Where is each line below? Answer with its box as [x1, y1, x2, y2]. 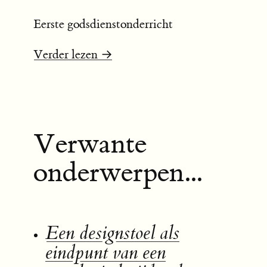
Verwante [33, 126, 147, 162]
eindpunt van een [45, 241, 166, 265]
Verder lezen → [33, 46, 113, 62]
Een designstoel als [45, 222, 179, 246]
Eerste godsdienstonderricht [33, 16, 173, 32]
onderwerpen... [33, 155, 202, 190]
